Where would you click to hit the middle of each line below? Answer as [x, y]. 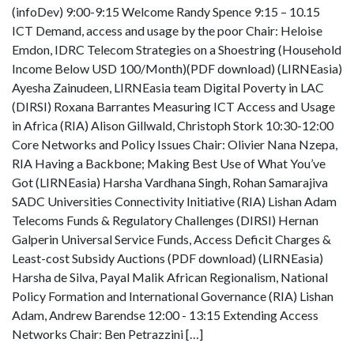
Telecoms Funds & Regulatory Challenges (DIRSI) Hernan [165, 220]
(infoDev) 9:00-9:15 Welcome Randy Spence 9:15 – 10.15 [166, 12]
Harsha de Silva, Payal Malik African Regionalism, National [170, 277]
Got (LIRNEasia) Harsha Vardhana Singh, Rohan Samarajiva [170, 183]
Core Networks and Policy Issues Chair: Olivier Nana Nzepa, [175, 145]
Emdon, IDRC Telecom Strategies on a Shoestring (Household [177, 50]
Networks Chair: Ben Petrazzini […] [107, 334]
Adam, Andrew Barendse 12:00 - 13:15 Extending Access [165, 315]
